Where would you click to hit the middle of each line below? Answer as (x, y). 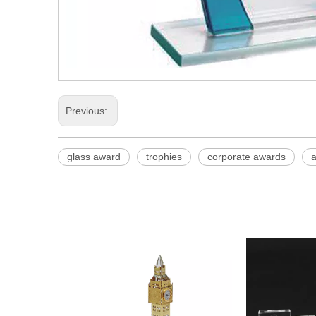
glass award (94, 157)
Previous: (88, 111)
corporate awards (247, 157)
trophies (164, 157)
